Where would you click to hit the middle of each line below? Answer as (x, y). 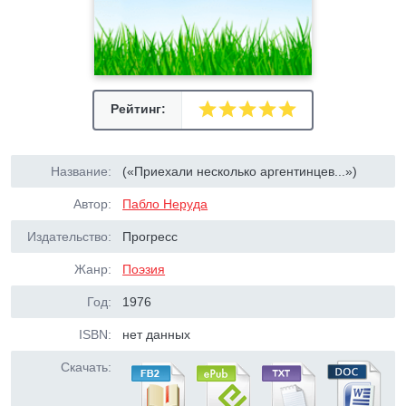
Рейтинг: (138, 109)
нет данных (157, 334)
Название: (81, 171)
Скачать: (86, 367)
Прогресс (150, 237)
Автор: (92, 204)
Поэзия (144, 269)
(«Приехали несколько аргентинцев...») (240, 171)
